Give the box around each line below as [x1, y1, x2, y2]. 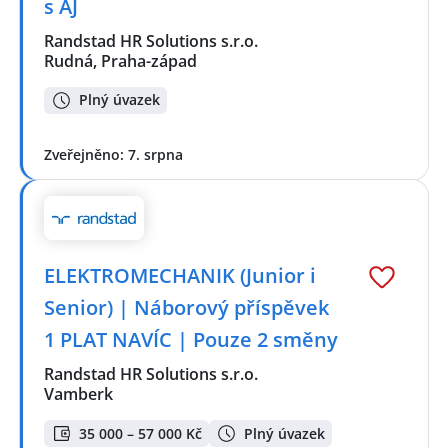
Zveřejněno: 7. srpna [44, 144, 183, 164]
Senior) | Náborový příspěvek [44, 294, 329, 322]
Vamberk [44, 383, 113, 406]
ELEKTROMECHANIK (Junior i [44, 262, 316, 290]
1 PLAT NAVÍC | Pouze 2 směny [44, 326, 338, 354]
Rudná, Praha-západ [44, 50, 197, 73]
